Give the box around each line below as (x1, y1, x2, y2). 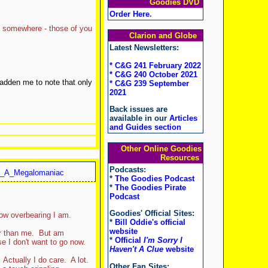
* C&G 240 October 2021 (109, 70, 197, 79)
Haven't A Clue (109, 245, 163, 254)
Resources (160, 153, 202, 162)
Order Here (109, 10, 150, 19)
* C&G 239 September (109, 79, 189, 88)
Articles (169, 114, 197, 123)
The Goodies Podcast (114, 174, 194, 183)
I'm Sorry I (143, 236, 182, 245)
